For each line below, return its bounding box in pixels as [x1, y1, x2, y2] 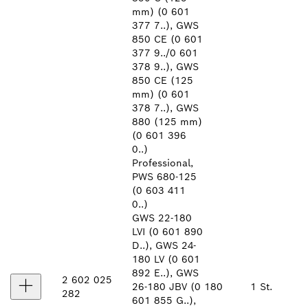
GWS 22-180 [132, 212, 192, 224]
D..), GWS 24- [132, 239, 196, 252]
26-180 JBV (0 [132, 280, 201, 293]
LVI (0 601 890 [132, 225, 203, 238]
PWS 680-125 [132, 170, 197, 183]
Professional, [132, 157, 193, 169]
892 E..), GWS [132, 267, 199, 279]
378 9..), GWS [132, 60, 199, 73]
